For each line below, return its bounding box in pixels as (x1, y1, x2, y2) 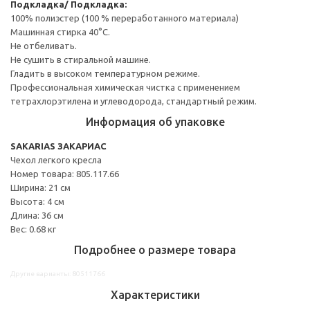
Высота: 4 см (10, 196, 64, 206)
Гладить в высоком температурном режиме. (10, 68, 200, 78)
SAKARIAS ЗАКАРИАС (10, 140, 107, 151)
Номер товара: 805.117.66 (10, 168, 119, 179)
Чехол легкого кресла (10, 154, 102, 165)
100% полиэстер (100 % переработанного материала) (10, 12, 239, 23)
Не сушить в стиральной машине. (10, 54, 151, 64)
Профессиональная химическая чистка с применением (10, 82, 240, 92)
